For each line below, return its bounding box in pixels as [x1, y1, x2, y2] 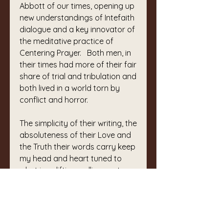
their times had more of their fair [20, 60, 136, 69]
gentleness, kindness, [20, 189, 95, 198]
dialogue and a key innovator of [20, 24, 135, 34]
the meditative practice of [20, 36, 113, 46]
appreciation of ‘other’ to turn [20, 200, 127, 210]
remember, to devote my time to [20, 177, 136, 187]
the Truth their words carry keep [20, 142, 135, 152]
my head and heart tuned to [20, 153, 122, 163]
